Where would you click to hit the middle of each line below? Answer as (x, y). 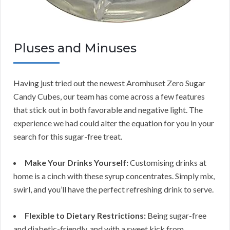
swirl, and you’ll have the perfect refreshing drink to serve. (113, 189)
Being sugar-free (176, 215)
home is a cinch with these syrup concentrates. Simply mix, (114, 176)
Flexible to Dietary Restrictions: (85, 215)
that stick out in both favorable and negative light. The (108, 109)
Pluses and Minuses (75, 48)
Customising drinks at (167, 162)
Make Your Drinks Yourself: (76, 162)
